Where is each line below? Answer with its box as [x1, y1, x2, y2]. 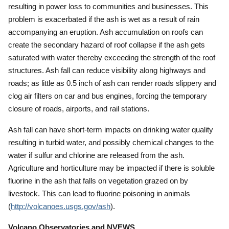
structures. [8, 66, 44, 75]
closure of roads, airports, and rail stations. [8, 104, 149, 113]
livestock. [8, 189, 42, 198]
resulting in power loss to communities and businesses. [8, 2, 192, 11]
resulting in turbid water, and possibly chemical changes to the [8, 138, 214, 147]
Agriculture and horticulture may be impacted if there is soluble [8, 164, 215, 172]
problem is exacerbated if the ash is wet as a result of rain [8, 15, 199, 24]
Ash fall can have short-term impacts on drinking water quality [8, 125, 213, 134]
